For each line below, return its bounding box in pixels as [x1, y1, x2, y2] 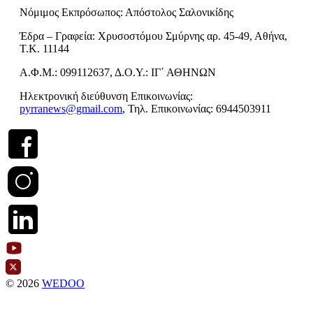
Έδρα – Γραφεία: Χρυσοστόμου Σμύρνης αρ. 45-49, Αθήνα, [20, 30, 287, 43]
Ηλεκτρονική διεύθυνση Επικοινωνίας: [20, 90, 193, 103]
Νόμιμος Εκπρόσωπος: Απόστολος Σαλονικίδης [20, 6, 233, 19]
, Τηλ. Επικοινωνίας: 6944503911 [122, 103, 271, 115]
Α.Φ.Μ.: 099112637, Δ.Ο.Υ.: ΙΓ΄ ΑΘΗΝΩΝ [20, 66, 216, 79]
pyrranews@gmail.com [20, 103, 122, 115]
